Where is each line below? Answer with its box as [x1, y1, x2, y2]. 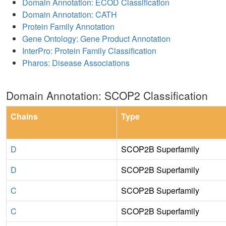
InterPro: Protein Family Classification [22, 44, 156, 56]
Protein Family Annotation [22, 20, 115, 32]
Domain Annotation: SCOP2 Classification [6, 87, 208, 103]
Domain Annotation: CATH [22, 8, 117, 20]
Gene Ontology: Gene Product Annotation [22, 32, 171, 44]
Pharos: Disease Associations [22, 56, 130, 69]
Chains [11, 110, 38, 122]
